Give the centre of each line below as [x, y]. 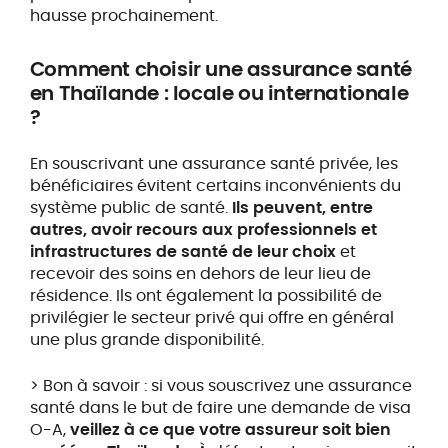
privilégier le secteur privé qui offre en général [211, 318]
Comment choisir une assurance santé [220, 69]
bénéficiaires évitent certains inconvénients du [215, 186]
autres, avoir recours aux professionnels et [203, 230]
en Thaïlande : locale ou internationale [219, 93]
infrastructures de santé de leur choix [182, 252]
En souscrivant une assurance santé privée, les [213, 164]
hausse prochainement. [125, 16]
